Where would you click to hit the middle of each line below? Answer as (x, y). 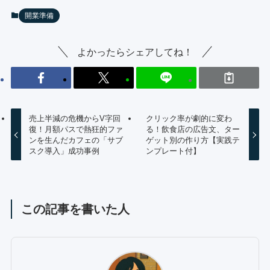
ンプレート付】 (173, 151)
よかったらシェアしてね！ (135, 52)
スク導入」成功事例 (64, 151)
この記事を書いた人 (76, 209)
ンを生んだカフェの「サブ (76, 140)
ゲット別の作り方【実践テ (193, 140)
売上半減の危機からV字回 (75, 118)
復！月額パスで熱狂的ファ (76, 129)
